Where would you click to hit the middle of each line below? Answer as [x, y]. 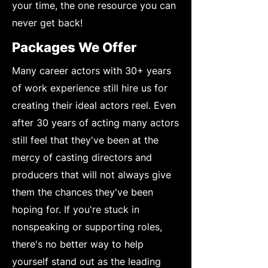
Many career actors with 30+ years [92, 70]
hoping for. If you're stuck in [76, 209]
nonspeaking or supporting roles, [87, 226]
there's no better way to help [78, 244]
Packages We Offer [74, 47]
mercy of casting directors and [82, 157]
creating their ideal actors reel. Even [94, 105]
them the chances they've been [83, 192]
